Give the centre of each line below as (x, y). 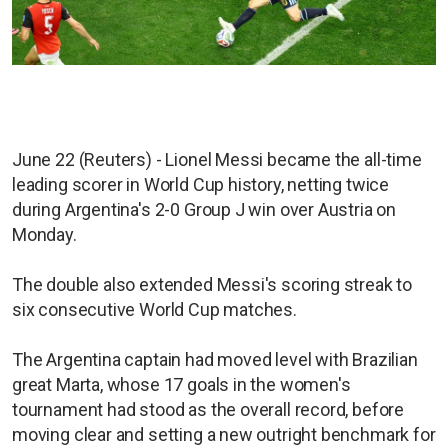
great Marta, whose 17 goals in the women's (181, 384)
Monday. (44, 234)
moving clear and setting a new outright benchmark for (224, 434)
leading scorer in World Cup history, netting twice (201, 184)
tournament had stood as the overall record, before (208, 409)
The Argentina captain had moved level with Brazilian (215, 359)
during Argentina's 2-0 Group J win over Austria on (204, 209)
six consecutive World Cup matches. (154, 309)
